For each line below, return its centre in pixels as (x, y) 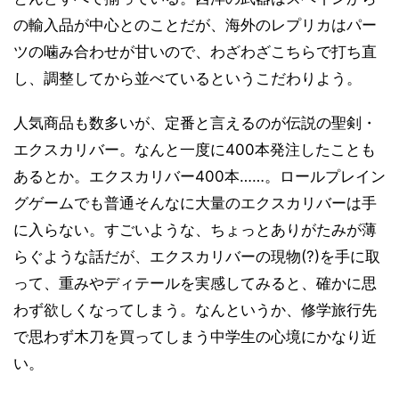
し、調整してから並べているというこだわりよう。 (187, 78)
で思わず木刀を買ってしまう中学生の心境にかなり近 (195, 337)
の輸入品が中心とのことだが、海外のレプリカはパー (195, 25)
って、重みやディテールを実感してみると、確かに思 (195, 283)
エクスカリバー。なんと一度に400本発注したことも (195, 150)
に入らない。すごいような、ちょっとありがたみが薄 (195, 230)
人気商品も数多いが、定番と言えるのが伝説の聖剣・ (195, 123)
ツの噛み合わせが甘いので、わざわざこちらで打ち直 (195, 52)
